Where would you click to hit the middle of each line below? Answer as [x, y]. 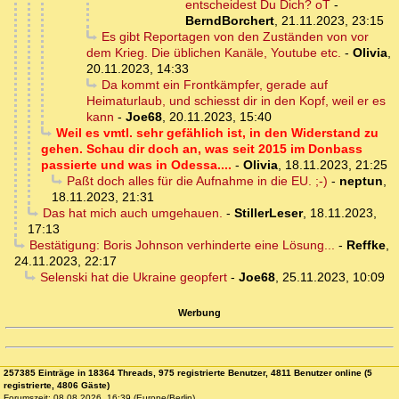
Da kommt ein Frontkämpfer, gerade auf [214, 85]
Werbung [199, 312]
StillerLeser [268, 213]
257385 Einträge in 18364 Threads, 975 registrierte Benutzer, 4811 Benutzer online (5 [188, 373]
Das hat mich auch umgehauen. [132, 213]
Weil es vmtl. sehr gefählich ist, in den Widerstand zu [217, 133]
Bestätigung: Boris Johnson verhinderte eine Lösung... [182, 245]
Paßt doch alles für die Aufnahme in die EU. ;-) [197, 181]
